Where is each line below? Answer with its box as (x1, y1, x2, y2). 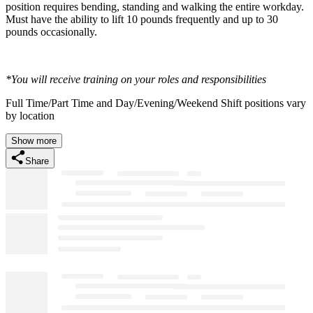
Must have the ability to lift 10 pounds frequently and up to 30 (6, 13, 278, 25)
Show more (11, 135, 57, 146)
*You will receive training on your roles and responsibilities (6, 73, 266, 85)
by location (6, 109, 54, 122)
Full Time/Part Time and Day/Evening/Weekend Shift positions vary (6, 96, 306, 109)
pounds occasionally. (6, 25, 97, 38)
